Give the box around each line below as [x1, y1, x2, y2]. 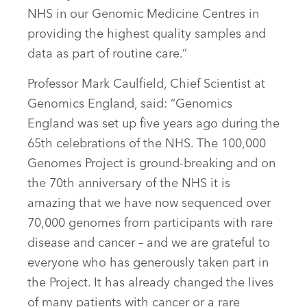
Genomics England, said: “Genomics [27, 98, 232, 111]
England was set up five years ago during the [27, 118, 280, 131]
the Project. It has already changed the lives [27, 277, 273, 290]
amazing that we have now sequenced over [27, 197, 271, 210]
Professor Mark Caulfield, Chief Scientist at [27, 78, 265, 91]
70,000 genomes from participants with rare [27, 217, 273, 230]
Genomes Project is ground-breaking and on [27, 158, 275, 171]
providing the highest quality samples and [27, 28, 266, 41]
